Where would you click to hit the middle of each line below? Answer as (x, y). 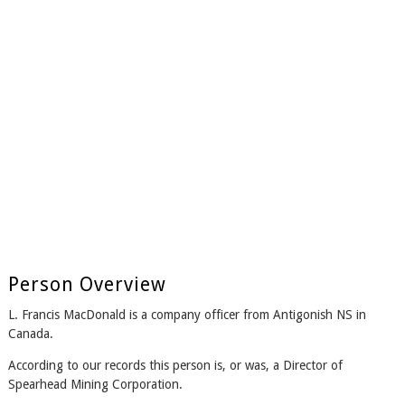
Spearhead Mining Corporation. (95, 385)
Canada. (30, 334)
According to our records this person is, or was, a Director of (175, 366)
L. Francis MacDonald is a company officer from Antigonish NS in (187, 315)
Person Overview (87, 285)
